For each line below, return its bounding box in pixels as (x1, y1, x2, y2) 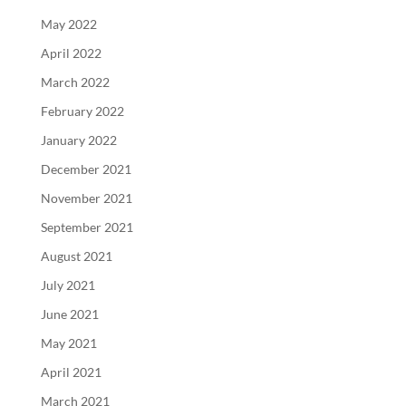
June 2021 (40, 305, 99, 322)
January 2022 (40, 131, 117, 148)
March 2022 (40, 73, 110, 90)
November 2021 (40, 189, 132, 206)
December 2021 (40, 160, 131, 177)
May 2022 (40, 15, 97, 32)
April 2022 (40, 44, 101, 61)
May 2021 (40, 334, 97, 351)
